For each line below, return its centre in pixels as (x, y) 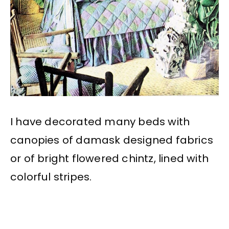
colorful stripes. (51, 177)
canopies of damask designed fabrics (112, 140)
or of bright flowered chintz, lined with (110, 158)
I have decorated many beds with (100, 121)
